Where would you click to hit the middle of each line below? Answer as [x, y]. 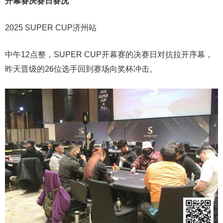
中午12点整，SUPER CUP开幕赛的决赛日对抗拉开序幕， [109, 55]
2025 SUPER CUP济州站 [51, 28]
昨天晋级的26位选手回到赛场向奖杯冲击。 [81, 69]
